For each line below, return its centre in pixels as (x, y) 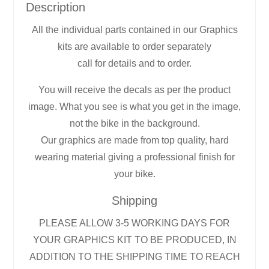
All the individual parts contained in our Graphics (134, 29)
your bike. (134, 174)
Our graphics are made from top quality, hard (134, 140)
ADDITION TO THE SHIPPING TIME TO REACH (134, 256)
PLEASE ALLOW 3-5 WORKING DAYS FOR (134, 223)
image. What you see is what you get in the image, (134, 106)
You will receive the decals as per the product (134, 89)
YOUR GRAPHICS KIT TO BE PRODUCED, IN (134, 240)
